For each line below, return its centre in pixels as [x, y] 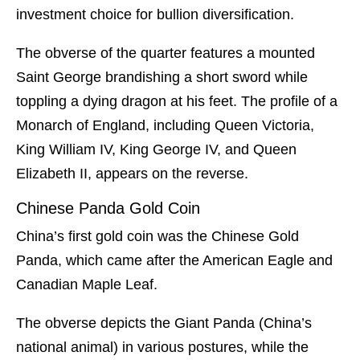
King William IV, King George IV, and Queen [156, 150]
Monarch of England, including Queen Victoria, [165, 126]
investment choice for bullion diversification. [155, 15]
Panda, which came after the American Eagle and [174, 261]
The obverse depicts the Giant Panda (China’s [164, 323]
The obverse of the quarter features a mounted [166, 53]
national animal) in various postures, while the [162, 348]
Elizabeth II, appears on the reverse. [132, 174]
